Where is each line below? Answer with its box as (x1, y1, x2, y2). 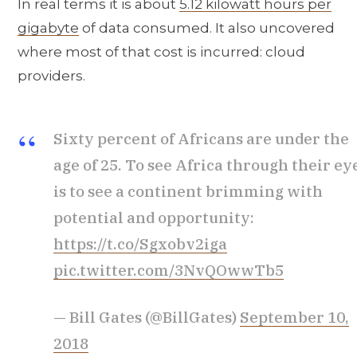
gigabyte (18, 20, 79, 37)
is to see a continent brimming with (53, 181, 323, 201)
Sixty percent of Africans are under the (53, 128, 349, 148)
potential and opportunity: (53, 207, 254, 227)
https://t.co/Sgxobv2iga (53, 233, 227, 253)
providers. (18, 68, 85, 84)
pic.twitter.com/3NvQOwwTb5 (53, 260, 284, 280)
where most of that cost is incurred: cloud (18, 44, 305, 61)
